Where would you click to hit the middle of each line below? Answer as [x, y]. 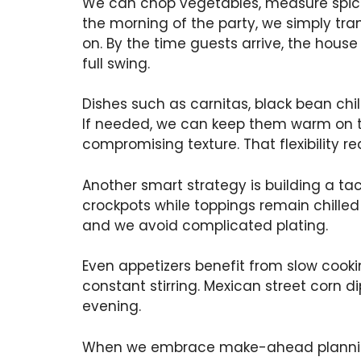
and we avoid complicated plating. [205, 225]
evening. [112, 307]
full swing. [116, 63]
